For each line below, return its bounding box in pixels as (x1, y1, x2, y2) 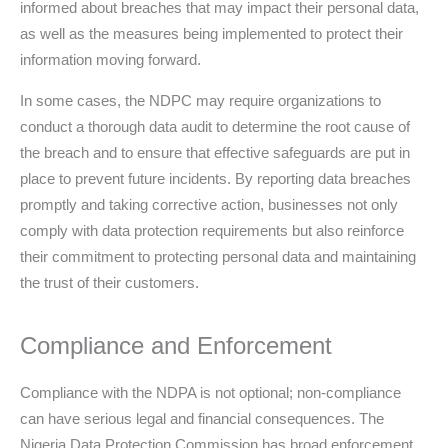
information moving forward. (20, 50, 201, 68)
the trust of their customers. (20, 273, 199, 291)
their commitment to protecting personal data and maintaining (20, 247, 416, 265)
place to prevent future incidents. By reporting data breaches (20, 169, 411, 187)
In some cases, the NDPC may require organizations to (20, 91, 381, 109)
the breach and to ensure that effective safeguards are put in (20, 143, 410, 161)
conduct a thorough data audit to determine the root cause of (20, 117, 410, 135)
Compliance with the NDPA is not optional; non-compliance (20, 383, 401, 401)
